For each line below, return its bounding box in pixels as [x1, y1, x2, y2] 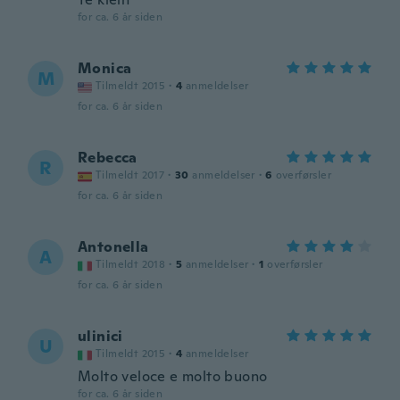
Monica [78, 59, 132, 78]
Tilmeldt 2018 [96, 257, 166, 271]
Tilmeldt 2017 [96, 168, 165, 182]
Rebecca [78, 148, 137, 167]
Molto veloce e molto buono [78, 367, 268, 386]
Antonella [78, 237, 149, 256]
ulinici [78, 327, 123, 346]
